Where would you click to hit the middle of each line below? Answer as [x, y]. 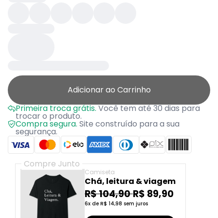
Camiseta [100, 172]
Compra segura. [46, 124]
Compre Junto [52, 164]
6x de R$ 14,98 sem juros [116, 203]
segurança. [36, 132]
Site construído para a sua [128, 124]
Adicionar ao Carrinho [109, 90]
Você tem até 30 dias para [148, 108]
